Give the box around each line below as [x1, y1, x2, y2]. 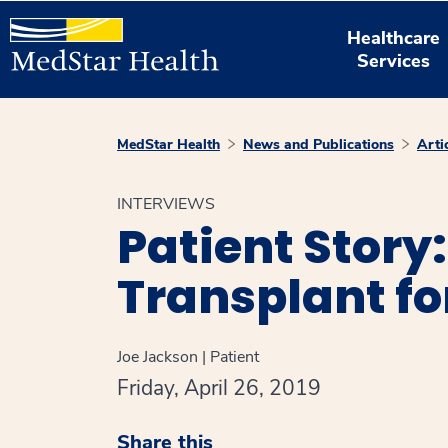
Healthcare [347, 25, 441, 50]
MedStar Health [117, 135, 220, 154]
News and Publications [243, 135, 394, 154]
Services [357, 48, 431, 73]
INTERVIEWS [117, 193, 215, 215]
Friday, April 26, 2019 [117, 374, 321, 402]
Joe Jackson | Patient [117, 346, 259, 368]
